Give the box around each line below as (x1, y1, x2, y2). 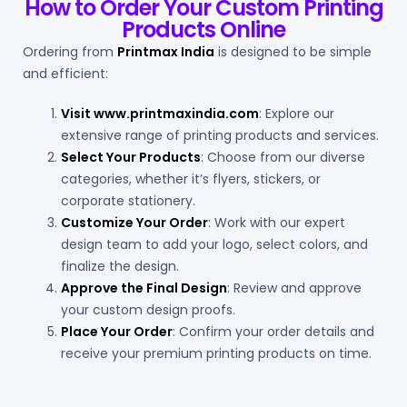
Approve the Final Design (61, 279, 227, 298)
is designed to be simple (214, 43, 372, 62)
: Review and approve (227, 279, 362, 298)
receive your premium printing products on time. (61, 344, 372, 363)
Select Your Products (61, 148, 201, 167)
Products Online (122, 15, 285, 45)
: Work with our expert (208, 213, 345, 233)
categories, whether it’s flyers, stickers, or (61, 170, 321, 189)
